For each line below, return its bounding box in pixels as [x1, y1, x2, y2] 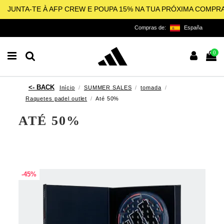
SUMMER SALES [83, 84, 132, 90]
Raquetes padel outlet [25, 95, 87, 101]
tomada [140, 84, 161, 90]
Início [59, 84, 75, 90]
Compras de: [134, 24, 167, 30]
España [184, 24, 202, 30]
